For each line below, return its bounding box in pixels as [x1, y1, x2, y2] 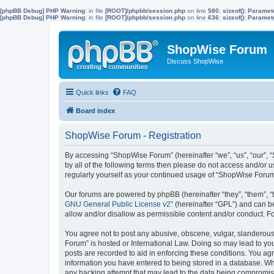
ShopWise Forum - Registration [65, 130, 201, 141]
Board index [76, 106, 115, 114]
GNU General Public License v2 [65, 199, 171, 209]
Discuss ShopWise [167, 57, 223, 65]
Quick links [76, 88, 109, 96]
